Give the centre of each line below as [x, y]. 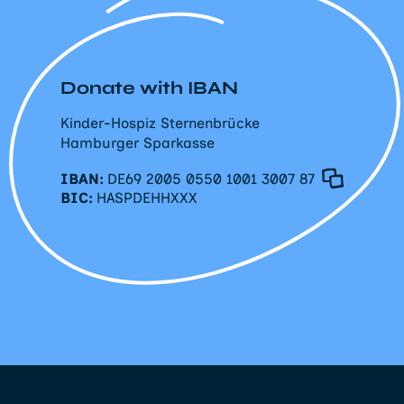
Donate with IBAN [149, 88]
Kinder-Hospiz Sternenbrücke [160, 123]
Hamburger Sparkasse [138, 143]
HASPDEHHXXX [147, 198]
